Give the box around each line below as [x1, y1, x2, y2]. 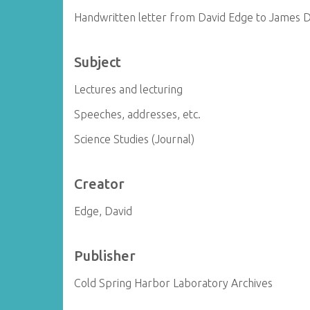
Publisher [74, 248, 136, 264]
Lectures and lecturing [74, 83, 183, 95]
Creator [74, 176, 125, 192]
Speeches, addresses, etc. [74, 108, 201, 120]
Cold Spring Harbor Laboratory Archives [74, 277, 273, 289]
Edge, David [74, 205, 133, 217]
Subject [74, 54, 122, 70]
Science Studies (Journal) [74, 133, 195, 145]
